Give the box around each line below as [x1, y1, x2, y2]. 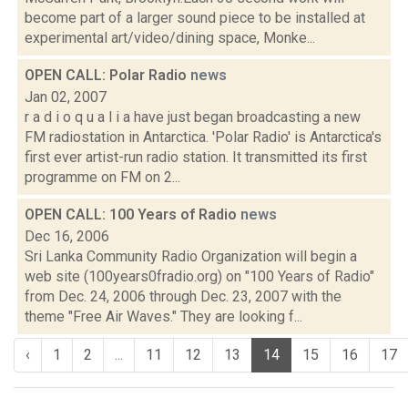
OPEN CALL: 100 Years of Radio [25, 206, 240, 223]
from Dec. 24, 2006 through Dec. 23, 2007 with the [25, 288, 342, 305]
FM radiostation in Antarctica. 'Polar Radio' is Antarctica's [25, 128, 382, 146]
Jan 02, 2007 [25, 88, 107, 106]
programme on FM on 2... [25, 168, 180, 186]
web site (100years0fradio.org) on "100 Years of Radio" [25, 268, 374, 285]
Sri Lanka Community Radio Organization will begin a [25, 248, 357, 265]
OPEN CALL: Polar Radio [25, 66, 190, 84]
